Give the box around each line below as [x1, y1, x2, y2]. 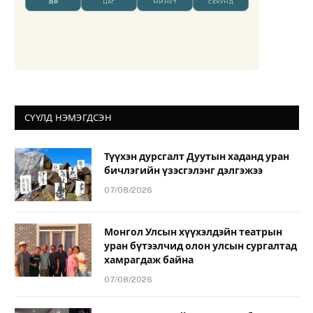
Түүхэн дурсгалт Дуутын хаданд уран [104, 150, 289, 162]
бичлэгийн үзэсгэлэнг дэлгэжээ [104, 164, 263, 176]
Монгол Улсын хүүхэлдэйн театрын [104, 226, 282, 238]
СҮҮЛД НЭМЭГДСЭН [24, 112, 112, 123]
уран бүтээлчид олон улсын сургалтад [104, 240, 297, 252]
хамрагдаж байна [104, 254, 194, 265]
